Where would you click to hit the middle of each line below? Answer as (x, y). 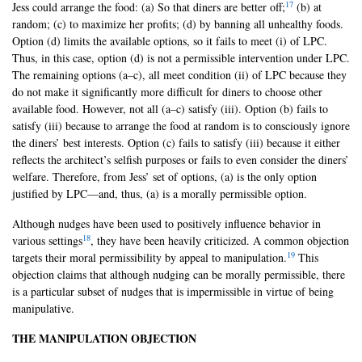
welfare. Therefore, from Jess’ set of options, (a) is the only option (164, 177)
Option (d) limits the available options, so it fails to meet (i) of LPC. (170, 41)
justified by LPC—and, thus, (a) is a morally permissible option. (160, 194)
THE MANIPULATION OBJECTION (104, 339)
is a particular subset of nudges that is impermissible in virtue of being (173, 292)
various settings (47, 241)
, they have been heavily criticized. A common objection (220, 241)
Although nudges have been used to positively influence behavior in (166, 224)
